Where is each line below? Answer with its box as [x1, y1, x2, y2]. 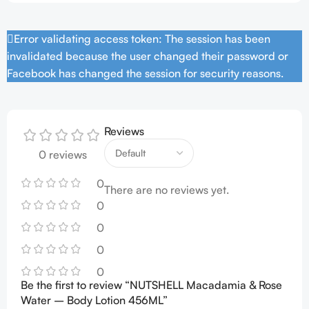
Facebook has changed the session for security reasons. [7, 66, 283, 80]
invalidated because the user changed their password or [7, 49, 288, 63]
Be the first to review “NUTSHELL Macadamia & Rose [21, 278, 282, 292]
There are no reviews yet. [104, 183, 229, 197]
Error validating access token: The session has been [14, 32, 270, 46]
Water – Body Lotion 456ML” [21, 293, 168, 307]
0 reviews [38, 148, 87, 161]
